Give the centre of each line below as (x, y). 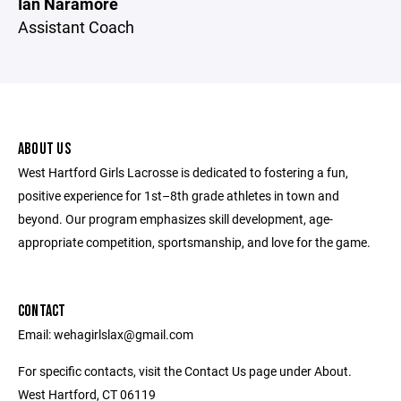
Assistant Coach (76, 27)
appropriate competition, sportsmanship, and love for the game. (194, 242)
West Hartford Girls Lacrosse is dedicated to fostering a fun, (183, 172)
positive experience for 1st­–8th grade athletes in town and (179, 196)
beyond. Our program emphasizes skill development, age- (175, 219)
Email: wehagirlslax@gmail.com (106, 334)
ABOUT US (44, 149)
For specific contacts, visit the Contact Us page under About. (185, 371)
